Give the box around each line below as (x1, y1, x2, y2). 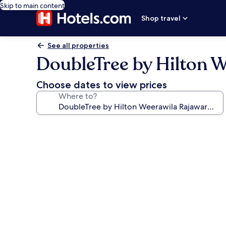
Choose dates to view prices (36, 79, 167, 91)
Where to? (59, 91, 97, 101)
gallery (36, 133, 77, 148)
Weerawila (36, 206, 97, 221)
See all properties (47, 41, 109, 50)
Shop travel (141, 14, 181, 23)
